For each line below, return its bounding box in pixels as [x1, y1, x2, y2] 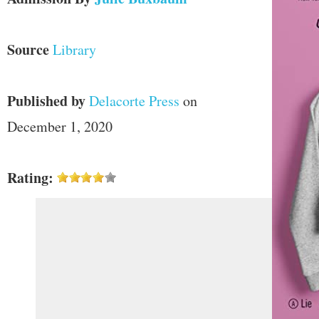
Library [53, 40, 96, 59]
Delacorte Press [89, 91, 179, 110]
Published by [7, 90, 85, 111]
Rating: [7, 167, 53, 188]
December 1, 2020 [7, 117, 113, 136]
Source [7, 39, 49, 60]
